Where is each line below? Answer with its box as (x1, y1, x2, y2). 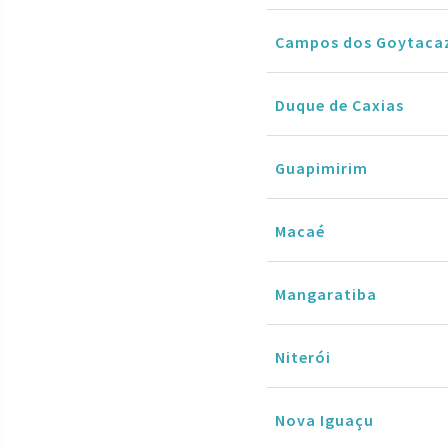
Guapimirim (275, 157, 368, 178)
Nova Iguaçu (275, 409, 374, 430)
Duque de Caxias (275, 94, 404, 115)
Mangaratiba (275, 283, 377, 304)
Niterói (275, 346, 331, 367)
